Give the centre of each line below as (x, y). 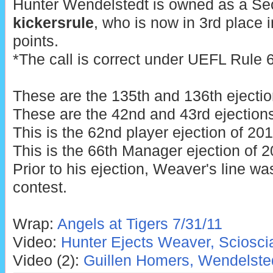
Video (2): (48, 261)
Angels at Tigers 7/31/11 (140, 224)
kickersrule (53, 23)
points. (35, 41)
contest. (40, 188)
